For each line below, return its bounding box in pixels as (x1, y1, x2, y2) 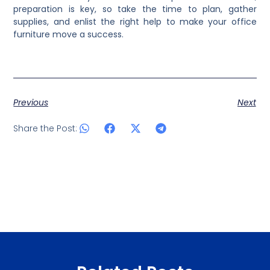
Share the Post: (13, 122, 78, 135)
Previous (13, 96, 49, 109)
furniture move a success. (13, 28, 124, 40)
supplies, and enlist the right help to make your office (13, 15, 257, 28)
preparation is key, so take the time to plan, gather (13, 2, 257, 15)
